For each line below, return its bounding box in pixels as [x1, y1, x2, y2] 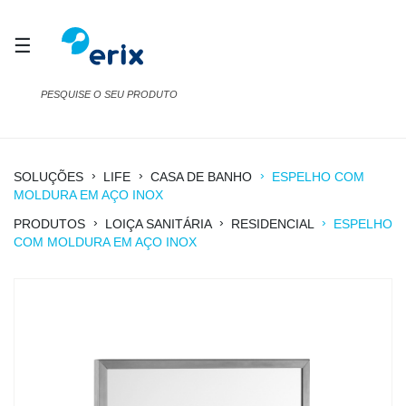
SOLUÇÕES [14, 169, 83, 185]
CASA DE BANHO [150, 169, 256, 185]
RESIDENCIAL [231, 217, 317, 232]
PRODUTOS [14, 217, 85, 232]
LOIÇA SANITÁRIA [105, 217, 211, 232]
